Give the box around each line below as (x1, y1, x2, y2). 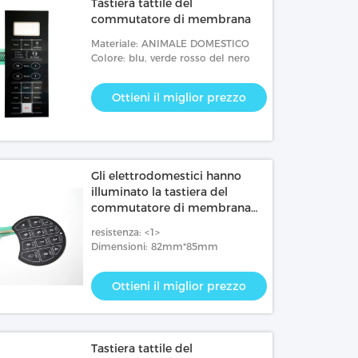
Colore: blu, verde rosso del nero (91, 52, 251, 64)
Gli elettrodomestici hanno (91, 169, 242, 183)
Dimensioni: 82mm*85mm (91, 241, 219, 253)
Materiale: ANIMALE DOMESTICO (91, 38, 250, 50)
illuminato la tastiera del (91, 185, 229, 199)
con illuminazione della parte (91, 217, 256, 231)
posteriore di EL (91, 233, 181, 247)
